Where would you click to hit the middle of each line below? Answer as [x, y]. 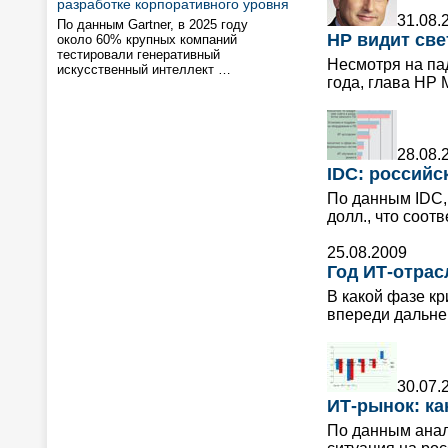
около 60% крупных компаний [147, 39]
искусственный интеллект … [144, 69]
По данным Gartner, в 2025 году [152, 24]
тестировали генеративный [138, 54]
